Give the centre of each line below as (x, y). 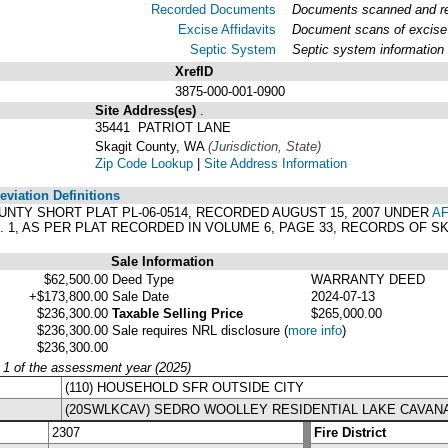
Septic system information (368, 49)
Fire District (350, 432)
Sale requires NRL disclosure (198, 330)
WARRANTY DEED (368, 279)
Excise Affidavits (227, 29)
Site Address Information (275, 163)
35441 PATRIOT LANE (163, 127)
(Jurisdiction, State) (264, 146)
